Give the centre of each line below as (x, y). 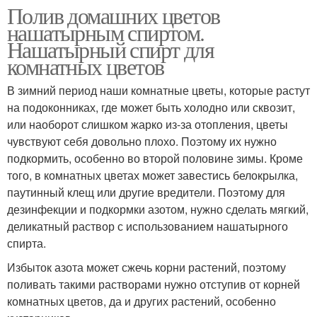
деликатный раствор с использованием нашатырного (148, 226)
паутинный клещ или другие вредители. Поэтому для (146, 192)
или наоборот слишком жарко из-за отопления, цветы (148, 124)
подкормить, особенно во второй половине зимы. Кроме (155, 158)
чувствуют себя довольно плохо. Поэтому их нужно (142, 141)
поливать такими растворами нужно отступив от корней (154, 284)
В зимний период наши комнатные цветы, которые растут (158, 90)
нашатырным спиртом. (106, 32)
